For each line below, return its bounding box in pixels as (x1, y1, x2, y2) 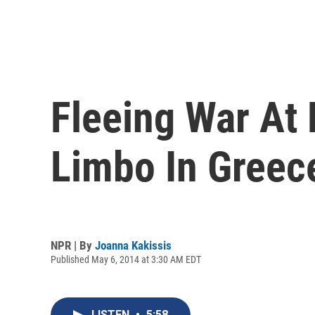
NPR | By (51, 238, 95, 252)
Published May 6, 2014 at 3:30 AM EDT (51, 253, 201, 265)
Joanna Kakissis (95, 238, 172, 252)
